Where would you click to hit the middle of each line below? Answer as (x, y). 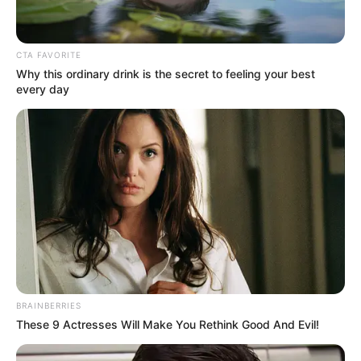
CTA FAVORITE (49, 54)
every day (43, 89)
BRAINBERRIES (49, 305)
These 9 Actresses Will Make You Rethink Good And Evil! (168, 324)
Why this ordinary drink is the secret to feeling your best (166, 73)
